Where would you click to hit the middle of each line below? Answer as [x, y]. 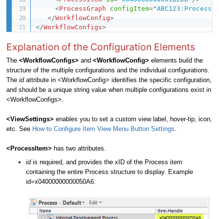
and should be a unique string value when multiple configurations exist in [109, 90]
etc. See [19, 129]
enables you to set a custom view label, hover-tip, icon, [133, 119]
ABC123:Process [185, 9]
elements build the [177, 61]
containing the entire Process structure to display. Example [109, 172]
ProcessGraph [83, 9]
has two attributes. [80, 149]
